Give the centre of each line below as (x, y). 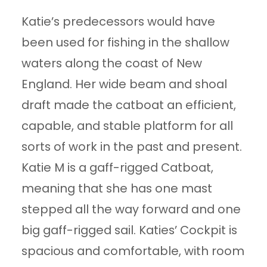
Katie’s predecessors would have (119, 22)
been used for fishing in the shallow (126, 43)
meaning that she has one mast (117, 189)
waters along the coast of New (112, 63)
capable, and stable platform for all (128, 126)
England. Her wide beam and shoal (125, 84)
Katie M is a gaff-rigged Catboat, (118, 168)
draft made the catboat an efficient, (129, 105)
